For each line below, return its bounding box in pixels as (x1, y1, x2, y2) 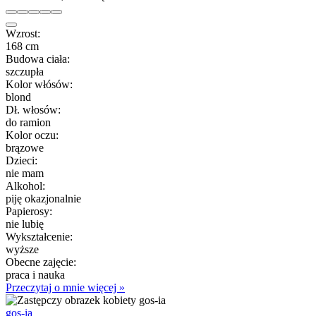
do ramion (6, 116, 51, 128)
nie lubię (6, 217, 44, 230)
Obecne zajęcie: (6, 255, 76, 268)
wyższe (6, 243, 39, 255)
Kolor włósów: (6, 78, 73, 90)
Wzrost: (6, 27, 40, 39)
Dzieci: (6, 154, 37, 166)
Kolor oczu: (6, 128, 59, 141)
